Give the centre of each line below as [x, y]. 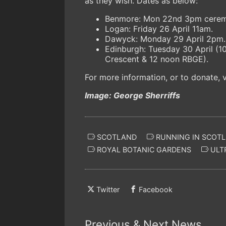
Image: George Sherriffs [132, 95]
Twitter [108, 190]
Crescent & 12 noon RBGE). [158, 59]
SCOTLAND [116, 137]
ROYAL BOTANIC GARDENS [143, 149]
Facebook [156, 190]
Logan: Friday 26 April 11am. [160, 29]
